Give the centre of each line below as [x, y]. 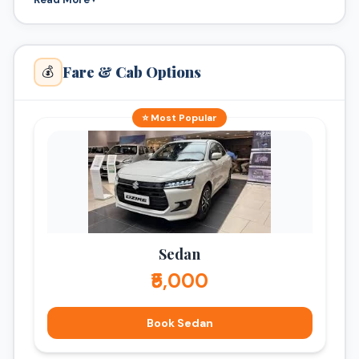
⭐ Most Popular [179, 117]
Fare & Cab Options [131, 72]
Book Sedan [179, 323]
